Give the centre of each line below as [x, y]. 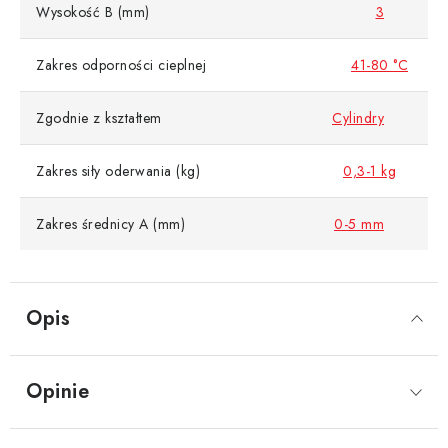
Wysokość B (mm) [93, 12]
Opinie [57, 392]
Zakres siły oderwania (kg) [118, 171]
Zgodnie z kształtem [99, 118]
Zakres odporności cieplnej [121, 65]
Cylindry [358, 118]
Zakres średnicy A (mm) [110, 224]
